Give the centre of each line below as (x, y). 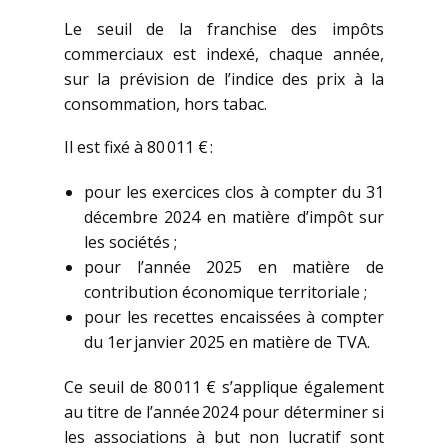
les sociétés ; (130, 242)
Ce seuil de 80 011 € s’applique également (224, 387)
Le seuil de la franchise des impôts (224, 29)
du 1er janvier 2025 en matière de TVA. (227, 342)
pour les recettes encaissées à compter (234, 317)
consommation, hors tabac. (165, 104)
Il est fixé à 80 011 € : (138, 147)
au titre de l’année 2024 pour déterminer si (224, 412)
